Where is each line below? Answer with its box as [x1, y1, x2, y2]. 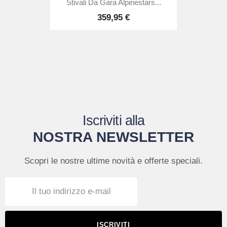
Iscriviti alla [82, 112, 145, 128]
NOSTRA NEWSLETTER [33, 129, 194, 145]
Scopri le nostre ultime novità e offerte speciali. [24, 156, 203, 166]
